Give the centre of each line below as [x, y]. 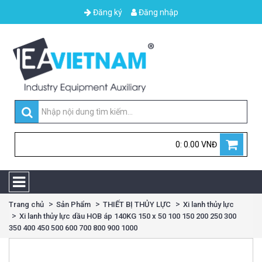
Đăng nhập [157, 12]
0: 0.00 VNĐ [196, 145]
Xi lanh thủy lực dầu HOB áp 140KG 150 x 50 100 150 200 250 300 [128, 216]
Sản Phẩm [73, 205]
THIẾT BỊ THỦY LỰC [137, 205]
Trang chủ [26, 205]
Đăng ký [106, 12]
